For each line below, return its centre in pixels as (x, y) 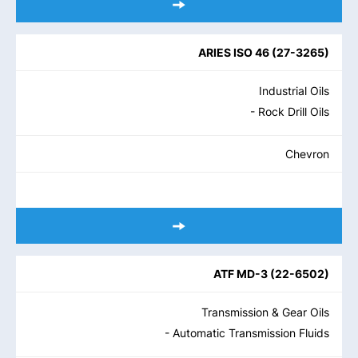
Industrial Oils (294, 91)
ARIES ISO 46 (234, 52)
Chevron (307, 154)
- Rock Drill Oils (290, 111)
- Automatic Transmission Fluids (247, 333)
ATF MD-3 (241, 274)
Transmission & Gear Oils (265, 312)
